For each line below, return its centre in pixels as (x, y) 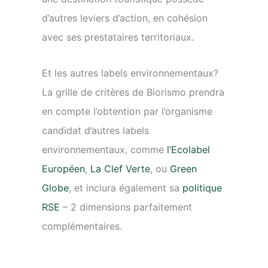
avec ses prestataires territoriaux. (118, 37)
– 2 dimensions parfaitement (126, 207)
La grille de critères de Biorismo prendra (133, 92)
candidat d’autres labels (95, 131)
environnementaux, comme (104, 150)
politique (202, 188)
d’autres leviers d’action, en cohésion (125, 18)
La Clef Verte (120, 169)
